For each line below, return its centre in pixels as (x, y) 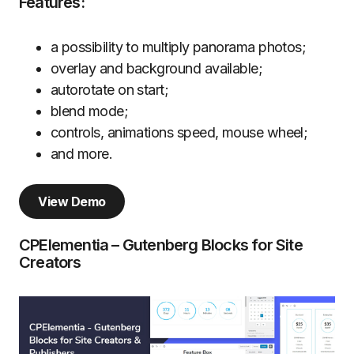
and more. (82, 153)
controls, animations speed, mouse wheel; (179, 132)
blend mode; (90, 111)
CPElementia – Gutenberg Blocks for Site (161, 245)
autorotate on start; (110, 89)
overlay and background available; (157, 68)
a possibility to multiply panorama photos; (179, 47)
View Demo (72, 201)
